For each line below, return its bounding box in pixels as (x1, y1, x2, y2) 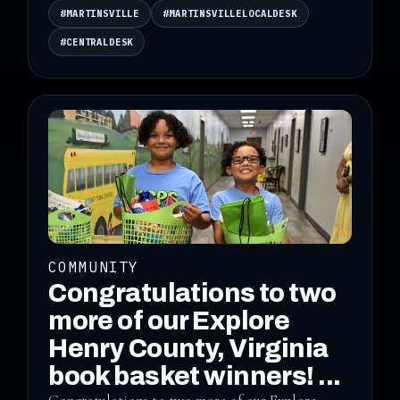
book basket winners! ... (48, 362, 341, 390)
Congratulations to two (48, 279, 337, 307)
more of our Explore (48, 306, 290, 335)
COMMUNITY (48, 257, 139, 276)
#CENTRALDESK (60, 35, 134, 48)
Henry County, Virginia (48, 334, 329, 362)
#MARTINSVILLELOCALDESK (162, 6, 297, 20)
